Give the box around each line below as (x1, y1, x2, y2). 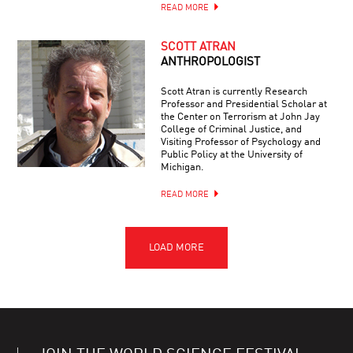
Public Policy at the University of (160, 149, 303, 160)
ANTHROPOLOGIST (160, 56, 260, 69)
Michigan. (160, 162, 204, 173)
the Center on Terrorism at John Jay (160, 111, 320, 122)
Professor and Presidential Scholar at (160, 98, 327, 110)
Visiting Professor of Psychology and (160, 136, 321, 147)
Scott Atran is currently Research (160, 86, 307, 97)
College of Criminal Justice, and (160, 124, 302, 135)
